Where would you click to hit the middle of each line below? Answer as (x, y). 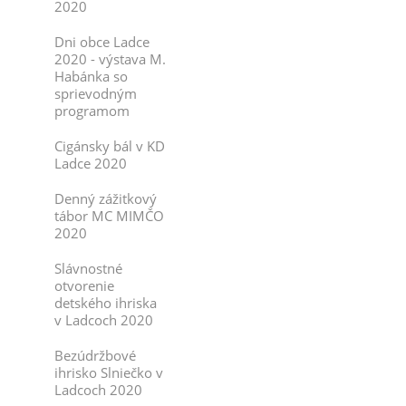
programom (92, 111)
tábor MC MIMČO (109, 216)
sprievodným (96, 93)
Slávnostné (88, 268)
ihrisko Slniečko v (109, 372)
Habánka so (91, 76)
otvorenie (84, 285)
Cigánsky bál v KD (110, 146)
